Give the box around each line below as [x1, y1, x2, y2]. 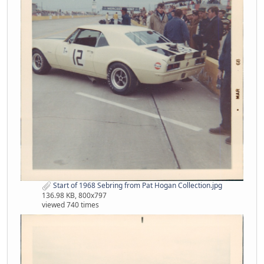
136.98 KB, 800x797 [42, 190, 107, 200]
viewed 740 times [42, 199, 99, 210]
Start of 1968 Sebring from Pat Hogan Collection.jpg [51, 180, 222, 190]
